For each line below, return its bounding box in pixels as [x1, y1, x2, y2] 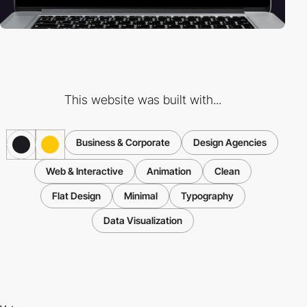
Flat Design [51, 189, 101, 201]
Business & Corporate [76, 136, 170, 148]
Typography [180, 189, 234, 201]
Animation [146, 164, 191, 177]
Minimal [123, 189, 158, 201]
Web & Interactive [45, 164, 123, 177]
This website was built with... [64, 92, 221, 107]
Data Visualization [103, 214, 182, 226]
